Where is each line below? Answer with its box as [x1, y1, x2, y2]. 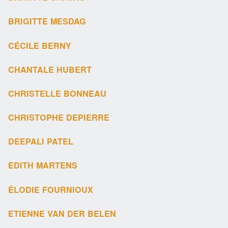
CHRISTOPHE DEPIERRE [8, 111, 110, 124]
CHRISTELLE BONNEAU [8, 87, 107, 99]
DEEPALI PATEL [8, 135, 74, 148]
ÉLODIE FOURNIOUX [8, 183, 94, 195]
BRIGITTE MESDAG [8, 15, 87, 27]
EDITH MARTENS [8, 159, 78, 172]
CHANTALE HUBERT [8, 63, 92, 75]
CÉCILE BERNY [8, 39, 72, 51]
